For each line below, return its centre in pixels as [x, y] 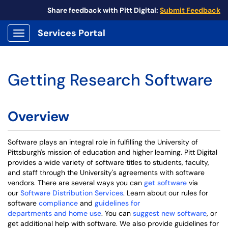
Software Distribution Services [72, 193]
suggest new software [170, 213]
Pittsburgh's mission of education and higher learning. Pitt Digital [112, 152]
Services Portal [72, 33]
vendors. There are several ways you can [76, 183]
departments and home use [54, 213]
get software [165, 183]
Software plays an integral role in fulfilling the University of [103, 142]
